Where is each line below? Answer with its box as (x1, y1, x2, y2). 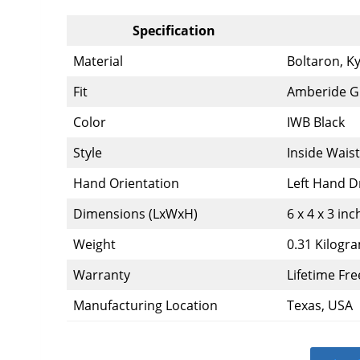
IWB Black (287, 113, 345, 132)
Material (73, 52, 123, 71)
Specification (132, 22, 215, 40)
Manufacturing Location (73, 297, 218, 315)
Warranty (73, 266, 130, 284)
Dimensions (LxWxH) (73, 205, 198, 223)
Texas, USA (287, 297, 353, 315)
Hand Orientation (73, 174, 179, 193)
